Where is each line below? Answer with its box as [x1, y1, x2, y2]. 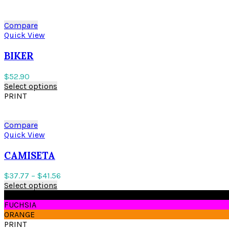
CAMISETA [4, 149, 55, 162]
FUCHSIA [4, 200, 36, 210]
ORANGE [4, 210, 35, 220]
